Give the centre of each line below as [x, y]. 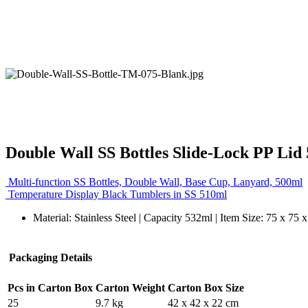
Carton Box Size [206, 287]
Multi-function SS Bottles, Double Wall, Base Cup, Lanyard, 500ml [155, 181]
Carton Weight [130, 287]
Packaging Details [50, 257]
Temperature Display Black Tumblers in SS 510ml [118, 194]
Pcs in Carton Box [50, 287]
